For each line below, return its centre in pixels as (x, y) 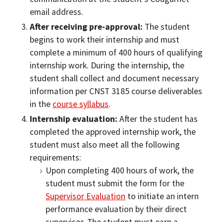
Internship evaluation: (75, 119)
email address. (56, 12)
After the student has (159, 119)
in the (41, 104)
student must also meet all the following (105, 145)
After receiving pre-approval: (86, 27)
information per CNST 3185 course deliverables (116, 91)
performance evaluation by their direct (116, 209)
